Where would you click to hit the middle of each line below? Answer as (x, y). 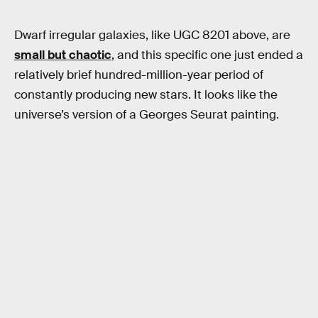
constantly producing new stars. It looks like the (146, 95)
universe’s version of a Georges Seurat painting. (147, 115)
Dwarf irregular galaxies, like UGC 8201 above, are (152, 35)
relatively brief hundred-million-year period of (139, 75)
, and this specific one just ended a (207, 55)
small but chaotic (63, 55)
